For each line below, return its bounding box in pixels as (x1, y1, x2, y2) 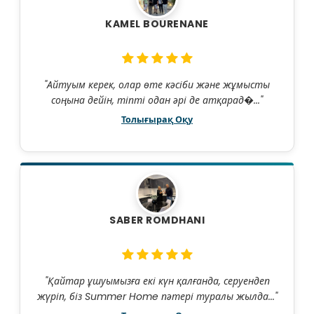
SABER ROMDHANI (109, 213, 205, 228)
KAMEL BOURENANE (105, 17, 209, 32)
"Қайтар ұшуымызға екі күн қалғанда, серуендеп (44, 274, 270, 289)
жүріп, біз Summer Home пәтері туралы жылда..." (36, 289, 278, 304)
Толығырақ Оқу (121, 114, 193, 126)
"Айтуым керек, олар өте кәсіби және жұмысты (44, 78, 270, 93)
